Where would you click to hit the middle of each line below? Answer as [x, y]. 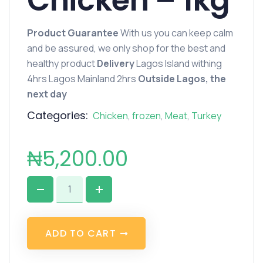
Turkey [206, 116]
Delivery [116, 63]
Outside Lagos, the [182, 79]
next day [47, 94]
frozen [146, 116]
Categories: [58, 115]
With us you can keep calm [176, 33]
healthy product [62, 63]
